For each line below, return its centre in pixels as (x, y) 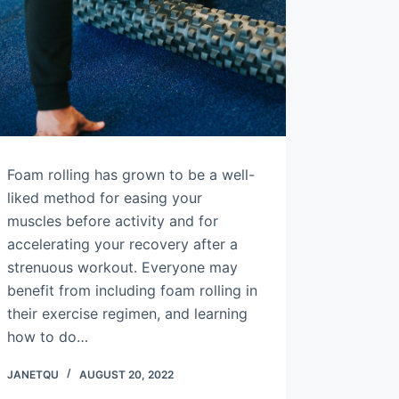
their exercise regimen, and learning (127, 313)
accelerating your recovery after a (122, 244)
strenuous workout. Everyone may (122, 267)
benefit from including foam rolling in (132, 290)
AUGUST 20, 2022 (126, 374)
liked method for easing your (104, 197)
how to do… (47, 336)
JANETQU (33, 374)
